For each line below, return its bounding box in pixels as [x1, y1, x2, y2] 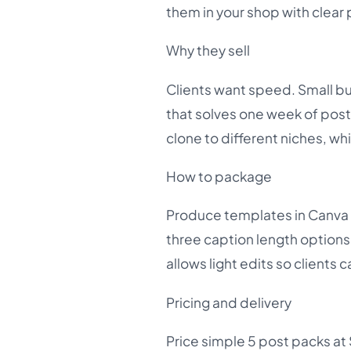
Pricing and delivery [166, 293, 291, 311]
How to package [166, 167, 272, 185]
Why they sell [166, 42, 250, 60]
